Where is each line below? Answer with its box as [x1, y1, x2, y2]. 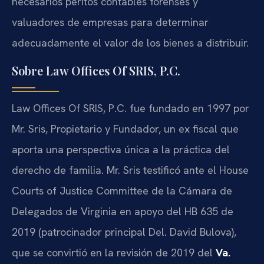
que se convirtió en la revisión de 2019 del [12, 245, 216, 259]
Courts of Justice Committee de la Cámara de [12, 183, 232, 197]
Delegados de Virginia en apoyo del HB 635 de [12, 204, 233, 218]
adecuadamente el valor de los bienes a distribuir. [12, 36, 249, 50]
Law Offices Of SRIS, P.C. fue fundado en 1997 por [12, 101, 249, 115]
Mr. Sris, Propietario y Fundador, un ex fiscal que [12, 121, 239, 136]
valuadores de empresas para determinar [12, 15, 209, 29]
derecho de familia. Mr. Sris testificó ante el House [12, 163, 249, 177]
